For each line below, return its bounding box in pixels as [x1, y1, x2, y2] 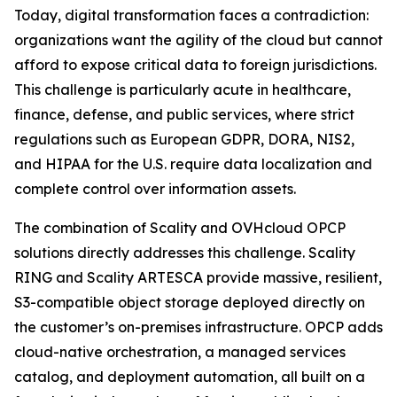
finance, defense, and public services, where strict [14, 105, 354, 123]
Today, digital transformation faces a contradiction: [14, 6, 369, 24]
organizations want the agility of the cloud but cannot [14, 31, 383, 49]
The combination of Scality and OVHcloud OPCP [14, 219, 346, 237]
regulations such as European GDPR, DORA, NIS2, [14, 130, 354, 148]
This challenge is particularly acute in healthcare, [14, 81, 351, 98]
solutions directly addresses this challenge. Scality [14, 244, 355, 261]
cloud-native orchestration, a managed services [14, 343, 346, 361]
